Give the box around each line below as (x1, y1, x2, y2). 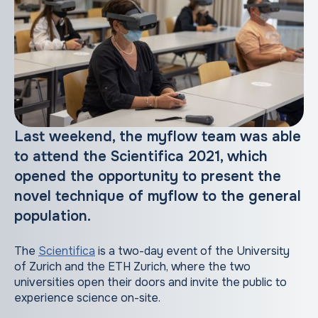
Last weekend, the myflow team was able (14, 128, 301, 146)
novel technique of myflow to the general (14, 187, 301, 206)
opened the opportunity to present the (14, 168, 281, 186)
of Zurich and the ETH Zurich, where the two (14, 259, 251, 275)
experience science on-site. (14, 290, 160, 306)
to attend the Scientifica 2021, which (14, 148, 268, 166)
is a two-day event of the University (95, 243, 290, 259)
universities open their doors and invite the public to (14, 275, 287, 290)
